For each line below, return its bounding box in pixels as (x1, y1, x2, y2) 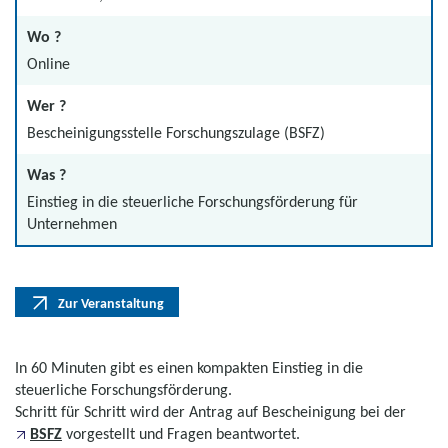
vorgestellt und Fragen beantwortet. (62, 423, 300, 443)
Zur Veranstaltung (58, 294, 164, 312)
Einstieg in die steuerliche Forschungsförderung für (27, 192, 358, 211)
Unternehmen (27, 214, 117, 233)
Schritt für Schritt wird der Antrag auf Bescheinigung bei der (15, 401, 406, 421)
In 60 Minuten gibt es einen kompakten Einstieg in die (15, 357, 363, 377)
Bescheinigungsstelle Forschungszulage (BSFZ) (27, 123, 325, 142)
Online (27, 54, 70, 73)
